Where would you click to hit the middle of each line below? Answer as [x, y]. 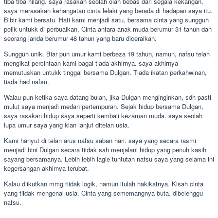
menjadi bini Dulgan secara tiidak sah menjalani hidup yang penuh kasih [105, 149]
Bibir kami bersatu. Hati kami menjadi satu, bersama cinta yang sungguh [106, 19]
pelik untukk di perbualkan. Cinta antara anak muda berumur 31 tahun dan [108, 29]
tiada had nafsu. [27, 81]
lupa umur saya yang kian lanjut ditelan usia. [67, 125]
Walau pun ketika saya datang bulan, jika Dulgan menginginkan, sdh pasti [108, 97]
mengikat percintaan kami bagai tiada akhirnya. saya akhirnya [91, 63]
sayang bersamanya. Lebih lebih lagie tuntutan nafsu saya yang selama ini [109, 159]
